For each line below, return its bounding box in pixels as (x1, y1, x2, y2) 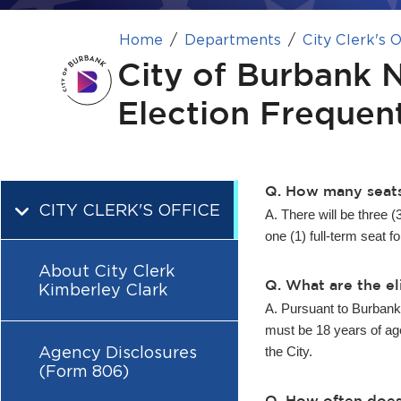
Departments (183, 31, 281, 48)
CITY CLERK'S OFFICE (38, 200, 220, 219)
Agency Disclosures (38, 343, 197, 362)
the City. (265, 345, 312, 359)
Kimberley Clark (38, 280, 167, 299)
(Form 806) (38, 362, 129, 380)
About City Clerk (38, 261, 175, 280)
